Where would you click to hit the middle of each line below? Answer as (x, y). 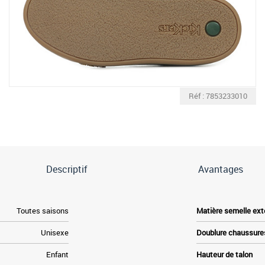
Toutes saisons (42, 210)
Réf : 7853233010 (218, 96)
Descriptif (67, 169)
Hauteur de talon (225, 254)
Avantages (221, 169)
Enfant (57, 254)
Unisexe (54, 232)
